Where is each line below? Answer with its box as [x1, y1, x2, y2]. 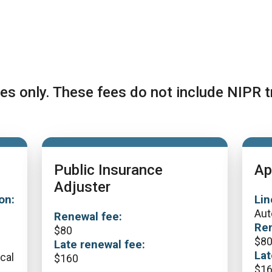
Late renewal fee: [54, 238, 145, 251]
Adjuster [54, 178, 110, 195]
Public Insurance [54, 161, 163, 178]
